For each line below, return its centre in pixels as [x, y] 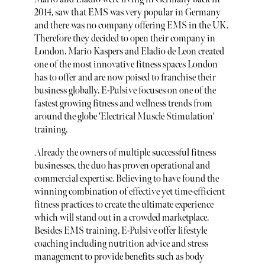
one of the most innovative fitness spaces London [126, 64]
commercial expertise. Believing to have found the [126, 179]
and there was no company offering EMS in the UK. [131, 25]
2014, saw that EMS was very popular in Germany [127, 12]
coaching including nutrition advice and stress [121, 244]
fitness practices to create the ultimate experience [124, 205]
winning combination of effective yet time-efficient [129, 192]
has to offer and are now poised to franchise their [125, 77]
